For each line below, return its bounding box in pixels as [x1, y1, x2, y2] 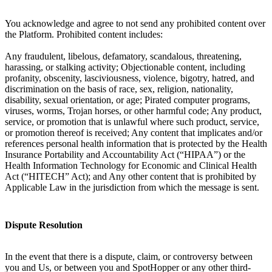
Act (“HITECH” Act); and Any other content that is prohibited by [5, 171, 256, 182]
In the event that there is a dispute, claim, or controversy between [5, 251, 253, 262]
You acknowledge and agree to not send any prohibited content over [5, 18, 265, 29]
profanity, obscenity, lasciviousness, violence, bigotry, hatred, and [5, 72, 254, 83]
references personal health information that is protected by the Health [5, 138, 267, 149]
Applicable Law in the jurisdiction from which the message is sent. [5, 182, 259, 192]
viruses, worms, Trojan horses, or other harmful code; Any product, [5, 105, 262, 116]
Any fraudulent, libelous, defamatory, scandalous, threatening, [5, 50, 242, 61]
